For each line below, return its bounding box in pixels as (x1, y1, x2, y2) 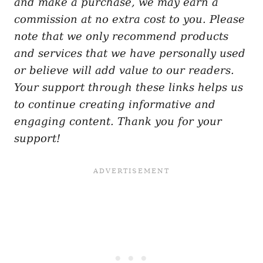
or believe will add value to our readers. (14, 63, 234, 76)
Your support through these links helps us (14, 80, 243, 93)
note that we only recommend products (14, 29, 228, 42)
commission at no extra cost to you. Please (14, 12, 245, 25)
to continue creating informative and (14, 97, 215, 110)
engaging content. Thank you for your (14, 114, 222, 127)
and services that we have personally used (14, 46, 245, 59)
